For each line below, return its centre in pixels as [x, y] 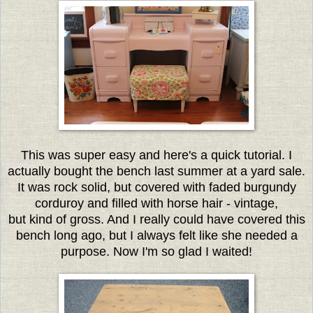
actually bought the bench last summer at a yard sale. [156, 171]
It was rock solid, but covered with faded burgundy [156, 187]
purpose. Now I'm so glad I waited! [156, 251]
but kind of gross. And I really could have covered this [156, 219]
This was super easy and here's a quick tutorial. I [156, 155]
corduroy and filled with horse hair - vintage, [156, 203]
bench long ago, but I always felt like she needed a [156, 235]
